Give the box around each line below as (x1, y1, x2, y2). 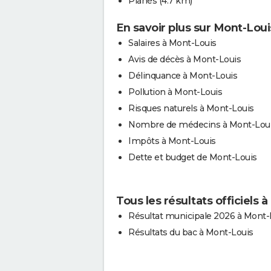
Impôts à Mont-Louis (128, 135, 216, 146)
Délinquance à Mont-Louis (128, 70, 237, 81)
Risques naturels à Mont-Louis (128, 102, 254, 114)
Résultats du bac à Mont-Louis (128, 226, 253, 238)
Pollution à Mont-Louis (128, 86, 222, 97)
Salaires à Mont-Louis (128, 37, 217, 48)
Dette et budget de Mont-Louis (128, 151, 257, 163)
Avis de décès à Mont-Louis (128, 53, 241, 65)
